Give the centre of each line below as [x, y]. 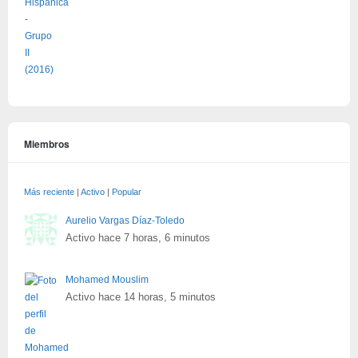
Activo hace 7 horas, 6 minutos [138, 238]
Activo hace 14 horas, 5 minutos [141, 297]
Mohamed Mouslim [107, 280]
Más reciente [49, 191]
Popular [127, 191]
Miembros [47, 143]
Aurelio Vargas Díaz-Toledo [125, 221]
